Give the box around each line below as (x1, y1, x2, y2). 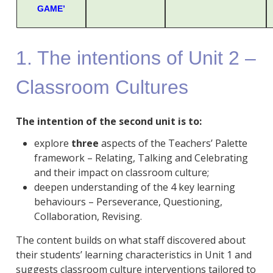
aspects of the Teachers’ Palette (98, 136, 247, 151)
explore (34, 136, 71, 151)
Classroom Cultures (15, 76, 188, 99)
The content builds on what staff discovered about (15, 233, 246, 247)
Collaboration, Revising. (34, 210, 142, 224)
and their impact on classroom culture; (34, 166, 209, 180)
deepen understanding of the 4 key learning (34, 180, 235, 194)
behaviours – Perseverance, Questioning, (34, 195, 222, 209)
